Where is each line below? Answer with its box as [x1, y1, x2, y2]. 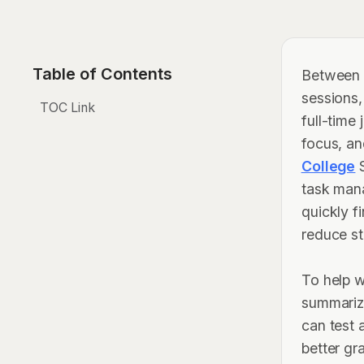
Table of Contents [32, 64, 173, 84]
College [301, 158, 356, 175]
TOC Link [40, 99, 95, 115]
